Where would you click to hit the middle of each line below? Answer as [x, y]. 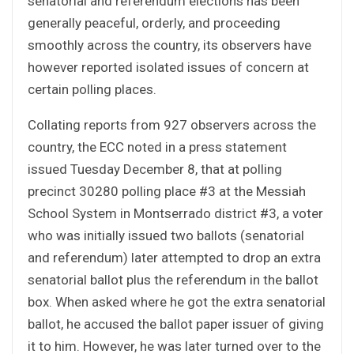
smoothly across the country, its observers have [169, 45]
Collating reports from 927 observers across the [172, 124]
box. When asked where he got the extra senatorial [177, 301]
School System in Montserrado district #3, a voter [175, 213]
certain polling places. [92, 89]
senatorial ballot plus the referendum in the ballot [173, 279]
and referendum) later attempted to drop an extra [174, 257]
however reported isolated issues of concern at [168, 67]
